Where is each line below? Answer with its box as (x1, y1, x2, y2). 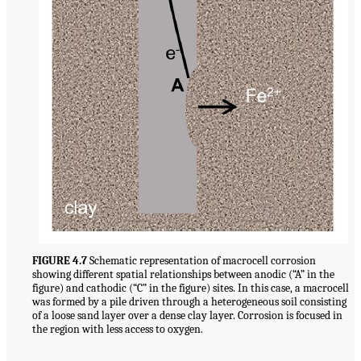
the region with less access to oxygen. (32, 322, 203, 337)
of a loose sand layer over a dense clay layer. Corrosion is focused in (32, 309, 342, 323)
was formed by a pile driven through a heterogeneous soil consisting (32, 295, 346, 309)
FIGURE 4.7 (32, 254, 87, 268)
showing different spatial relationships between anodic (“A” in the (32, 268, 334, 282)
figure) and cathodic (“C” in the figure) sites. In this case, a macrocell (32, 281, 349, 296)
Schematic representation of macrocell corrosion (87, 254, 316, 268)
